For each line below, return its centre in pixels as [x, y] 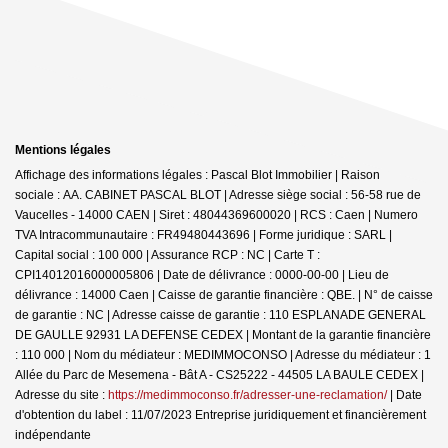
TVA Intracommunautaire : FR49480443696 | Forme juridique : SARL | [203, 234]
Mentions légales [63, 149]
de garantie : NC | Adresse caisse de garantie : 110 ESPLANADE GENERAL [220, 314]
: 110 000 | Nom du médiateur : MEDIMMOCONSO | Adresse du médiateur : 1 [223, 354]
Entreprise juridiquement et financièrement [309, 414]
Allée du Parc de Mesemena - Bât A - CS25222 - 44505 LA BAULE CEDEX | [219, 374]
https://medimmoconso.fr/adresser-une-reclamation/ [247, 394]
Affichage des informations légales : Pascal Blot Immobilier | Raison [197, 174]
